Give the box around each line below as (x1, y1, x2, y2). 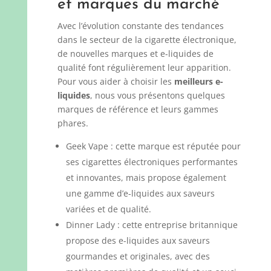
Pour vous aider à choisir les (57, 76, 174, 87)
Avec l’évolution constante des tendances (57, 20, 224, 31)
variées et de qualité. (65, 203, 151, 215)
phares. (57, 117, 88, 129)
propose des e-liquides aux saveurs (65, 235, 210, 246)
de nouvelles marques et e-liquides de (57, 48, 214, 59)
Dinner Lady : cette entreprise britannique (65, 219, 238, 230)
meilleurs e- (174, 76, 223, 87)
